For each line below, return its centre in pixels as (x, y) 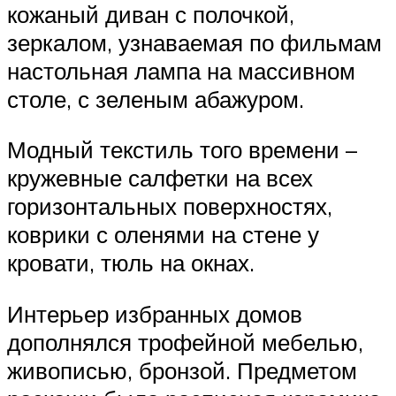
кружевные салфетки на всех (160, 178)
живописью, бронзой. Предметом (182, 371)
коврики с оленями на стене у (163, 235)
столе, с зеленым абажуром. (156, 99)
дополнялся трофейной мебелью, (185, 343)
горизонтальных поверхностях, (170, 206)
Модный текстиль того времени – (182, 150)
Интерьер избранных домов (155, 314)
